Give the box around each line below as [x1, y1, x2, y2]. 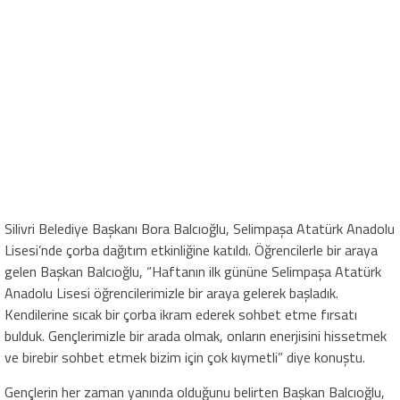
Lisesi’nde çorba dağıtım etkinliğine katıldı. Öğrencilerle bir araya [4, 239, 378, 262]
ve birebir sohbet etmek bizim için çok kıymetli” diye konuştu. [4, 346, 365, 369]
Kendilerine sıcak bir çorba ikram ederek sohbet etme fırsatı [4, 304, 357, 326]
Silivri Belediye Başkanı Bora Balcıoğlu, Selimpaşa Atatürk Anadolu [4, 218, 395, 240]
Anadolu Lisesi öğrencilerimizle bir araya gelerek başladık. [4, 282, 338, 304]
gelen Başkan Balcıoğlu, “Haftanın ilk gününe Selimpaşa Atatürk [4, 261, 381, 283]
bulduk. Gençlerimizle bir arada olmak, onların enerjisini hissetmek [4, 325, 387, 347]
